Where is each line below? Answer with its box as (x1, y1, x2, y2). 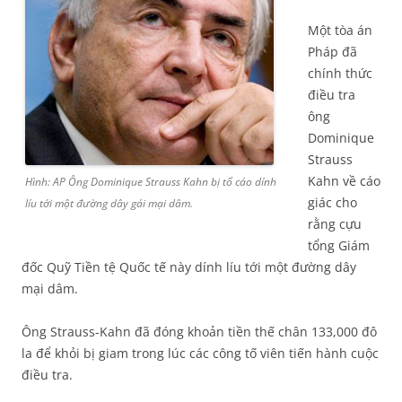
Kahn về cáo (308, 172, 380, 190)
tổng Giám (308, 237, 370, 255)
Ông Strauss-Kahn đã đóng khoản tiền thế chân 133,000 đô (22, 323, 377, 341)
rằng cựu (308, 215, 362, 233)
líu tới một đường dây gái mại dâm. (25, 196, 193, 212)
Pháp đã (308, 43, 357, 61)
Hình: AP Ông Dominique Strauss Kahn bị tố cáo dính (25, 174, 276, 190)
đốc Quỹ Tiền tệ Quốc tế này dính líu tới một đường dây (22, 258, 356, 276)
